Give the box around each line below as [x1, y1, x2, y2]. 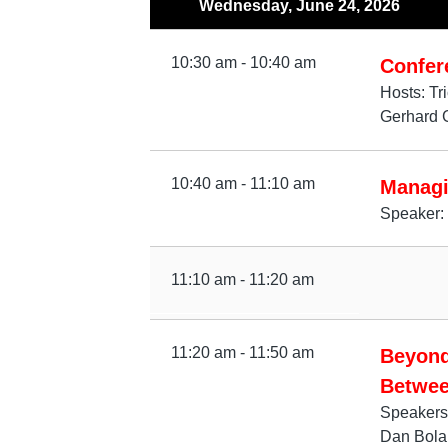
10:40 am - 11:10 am [170, 174, 315, 192]
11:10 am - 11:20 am [170, 271, 314, 289]
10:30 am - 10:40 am [170, 53, 316, 71]
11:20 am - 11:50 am [170, 344, 314, 361]
